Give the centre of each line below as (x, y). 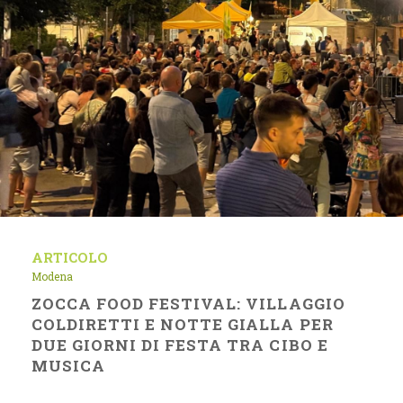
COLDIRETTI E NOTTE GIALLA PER (183, 324)
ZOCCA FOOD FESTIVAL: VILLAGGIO (188, 304)
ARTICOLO (70, 257)
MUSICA (69, 366)
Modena (52, 276)
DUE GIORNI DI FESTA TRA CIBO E (180, 345)
